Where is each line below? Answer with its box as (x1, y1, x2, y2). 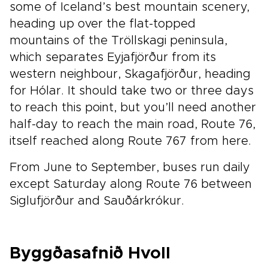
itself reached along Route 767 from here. (10, 135, 251, 147)
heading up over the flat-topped (10, 18, 196, 30)
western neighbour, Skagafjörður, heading (10, 68, 251, 80)
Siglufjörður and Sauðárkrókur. (10, 195, 184, 207)
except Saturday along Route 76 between (10, 178, 252, 190)
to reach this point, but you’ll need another (10, 102, 256, 114)
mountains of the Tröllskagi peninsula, (10, 35, 227, 47)
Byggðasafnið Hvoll (10, 245, 170, 262)
